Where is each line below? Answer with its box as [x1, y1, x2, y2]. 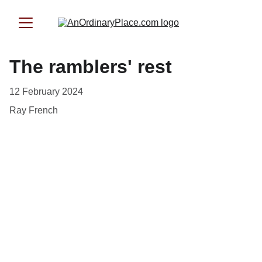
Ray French [9, 105, 58, 115]
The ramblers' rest [9, 56, 172, 77]
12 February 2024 [9, 87, 83, 96]
